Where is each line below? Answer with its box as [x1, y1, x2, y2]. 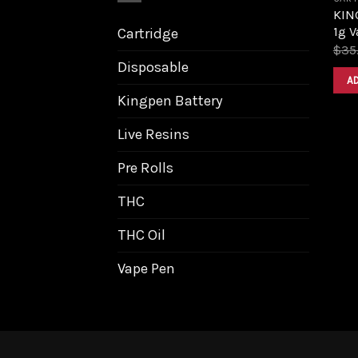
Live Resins [117, 125, 189, 143]
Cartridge [117, 24, 178, 42]
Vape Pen [117, 259, 175, 277]
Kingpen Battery [117, 91, 223, 109]
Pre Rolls [117, 158, 173, 177]
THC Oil [117, 225, 165, 244]
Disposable [117, 58, 189, 76]
